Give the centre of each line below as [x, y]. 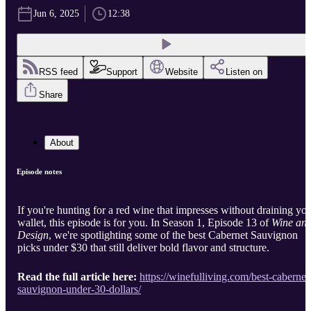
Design [33, 235]
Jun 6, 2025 [56, 14]
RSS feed [58, 72]
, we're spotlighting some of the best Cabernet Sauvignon [173, 235]
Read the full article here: [77, 277]
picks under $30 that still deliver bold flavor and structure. [143, 248]
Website [182, 72]
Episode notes [39, 172]
